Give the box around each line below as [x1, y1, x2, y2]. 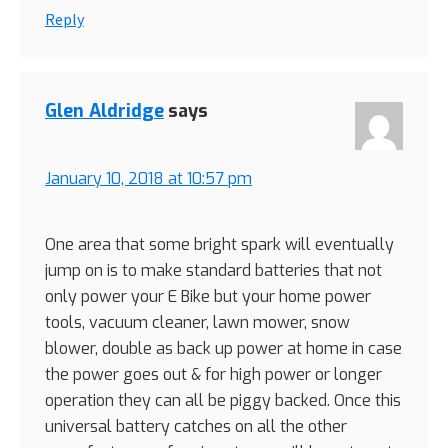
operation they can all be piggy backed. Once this [45, 389, 401, 411]
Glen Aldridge [45, 98, 164, 123]
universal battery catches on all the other [45, 415, 347, 437]
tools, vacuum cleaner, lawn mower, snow [45, 311, 350, 333]
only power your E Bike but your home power [45, 285, 371, 307]
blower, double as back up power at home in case [45, 337, 402, 359]
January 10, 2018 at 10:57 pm [45, 167, 252, 189]
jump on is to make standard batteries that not [45, 259, 382, 281]
